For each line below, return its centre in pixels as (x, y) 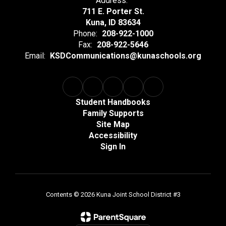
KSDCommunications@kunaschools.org (126, 56)
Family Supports (113, 113)
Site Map (113, 124)
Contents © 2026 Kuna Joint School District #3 (113, 194)
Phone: (85, 34)
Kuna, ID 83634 (113, 22)
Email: (35, 56)
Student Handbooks (113, 102)
